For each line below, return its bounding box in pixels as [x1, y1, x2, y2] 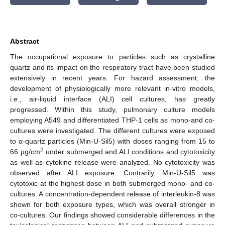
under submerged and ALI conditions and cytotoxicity [43, 147, 215, 156]
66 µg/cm [10, 147, 40, 156]
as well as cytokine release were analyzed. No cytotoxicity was [10, 158, 215, 166]
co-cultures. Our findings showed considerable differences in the [10, 210, 215, 219]
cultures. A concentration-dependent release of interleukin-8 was [10, 189, 215, 198]
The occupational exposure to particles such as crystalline [10, 52, 215, 61]
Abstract [10, 37, 39, 45]
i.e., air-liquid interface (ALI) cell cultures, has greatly [10, 94, 215, 103]
